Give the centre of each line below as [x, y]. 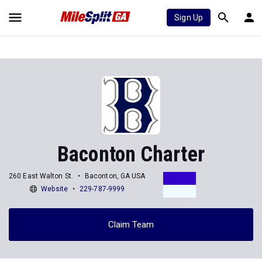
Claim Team [131, 224]
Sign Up [189, 18]
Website [54, 189]
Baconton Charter [131, 154]
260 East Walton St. [41, 176]
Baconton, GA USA [115, 176]
